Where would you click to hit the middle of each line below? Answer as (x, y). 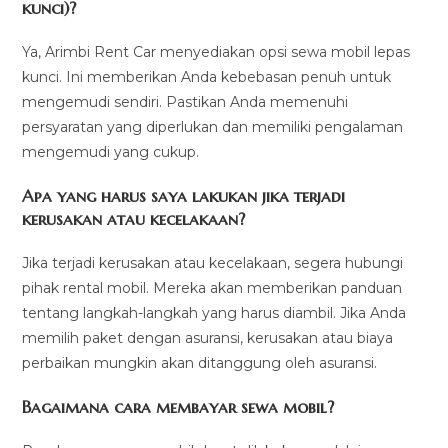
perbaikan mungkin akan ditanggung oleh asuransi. (200, 363)
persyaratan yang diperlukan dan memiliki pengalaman (213, 127)
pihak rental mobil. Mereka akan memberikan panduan (212, 288)
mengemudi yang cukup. (111, 152)
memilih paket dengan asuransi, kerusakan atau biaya (208, 338)
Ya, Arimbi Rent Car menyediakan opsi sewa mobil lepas (216, 52)
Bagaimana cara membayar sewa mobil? (178, 407)
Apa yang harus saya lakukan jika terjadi (184, 196)
